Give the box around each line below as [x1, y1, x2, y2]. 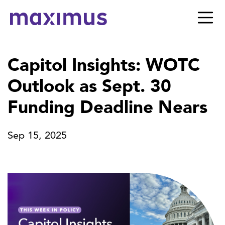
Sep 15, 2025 [8, 129, 67, 142]
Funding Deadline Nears [8, 96, 207, 118]
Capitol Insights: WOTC [8, 54, 200, 75]
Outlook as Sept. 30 [8, 75, 171, 96]
